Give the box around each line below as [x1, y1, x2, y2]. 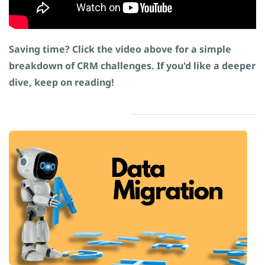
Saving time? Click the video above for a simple [9, 43, 231, 56]
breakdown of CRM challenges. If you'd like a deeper [9, 59, 256, 72]
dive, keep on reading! [9, 76, 114, 89]
